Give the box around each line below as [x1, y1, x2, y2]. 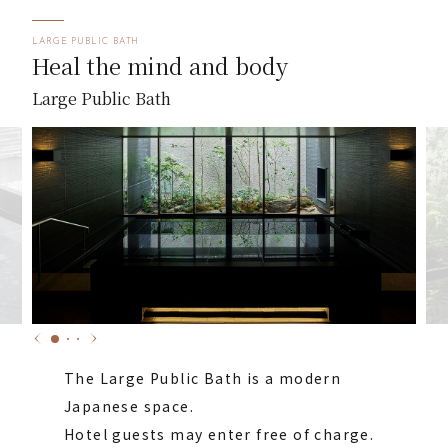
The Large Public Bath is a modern [64, 368, 342, 389]
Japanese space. [64, 396, 195, 417]
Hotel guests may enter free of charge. [64, 424, 375, 445]
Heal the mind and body [32, 49, 294, 81]
